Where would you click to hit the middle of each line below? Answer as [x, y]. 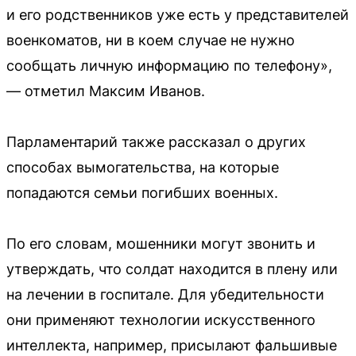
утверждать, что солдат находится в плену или [172, 269]
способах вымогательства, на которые [143, 167]
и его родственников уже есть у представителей [178, 14]
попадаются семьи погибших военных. [142, 192]
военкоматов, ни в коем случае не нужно [151, 40]
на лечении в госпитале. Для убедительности [165, 294]
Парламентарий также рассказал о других [156, 141]
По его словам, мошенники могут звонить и [161, 243]
